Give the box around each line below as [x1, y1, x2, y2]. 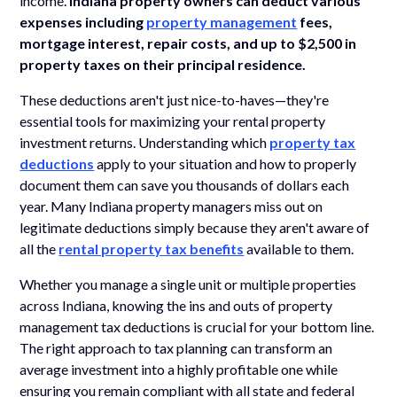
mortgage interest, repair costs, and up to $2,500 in [19, 34, 357, 51]
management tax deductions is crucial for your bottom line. [19, 317, 375, 335]
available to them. [244, 239, 354, 257]
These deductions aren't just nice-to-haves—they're [19, 90, 330, 108]
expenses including [19, 12, 147, 30]
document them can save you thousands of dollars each [19, 175, 350, 193]
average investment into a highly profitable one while [19, 360, 339, 378]
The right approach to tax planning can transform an [19, 339, 333, 356]
